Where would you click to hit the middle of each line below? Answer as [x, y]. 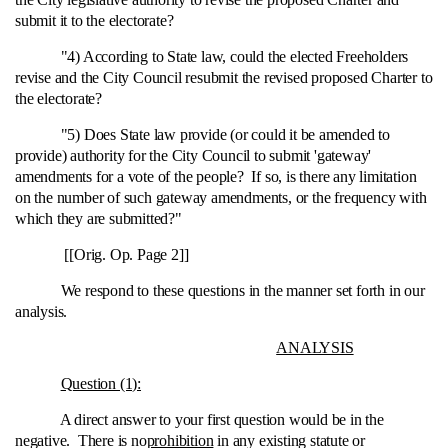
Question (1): [101, 383]
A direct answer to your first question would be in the [199, 419]
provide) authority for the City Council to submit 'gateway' [193, 155]
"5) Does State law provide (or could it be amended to [202, 134]
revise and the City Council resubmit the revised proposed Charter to [224, 77]
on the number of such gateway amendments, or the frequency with [221, 197]
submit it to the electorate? [94, 20]
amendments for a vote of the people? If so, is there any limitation [216, 176]
